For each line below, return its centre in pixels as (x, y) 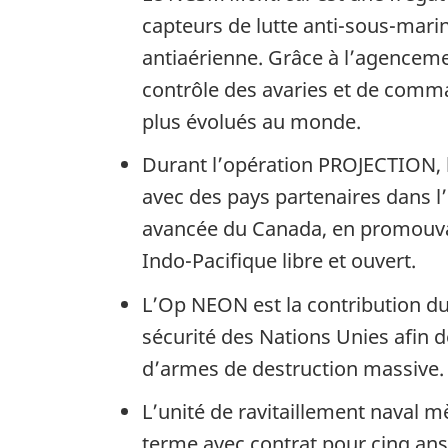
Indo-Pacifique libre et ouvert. (279, 261)
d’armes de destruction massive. (293, 368)
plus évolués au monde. (251, 121)
